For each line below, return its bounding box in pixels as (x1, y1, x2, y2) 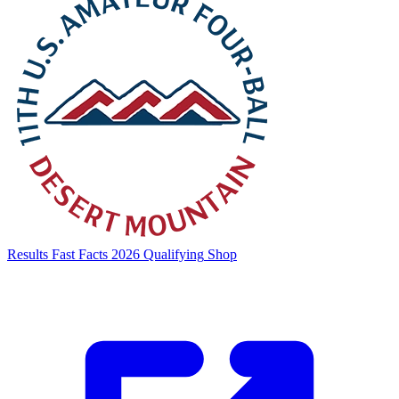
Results (7, 247, 48, 262)
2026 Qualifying (111, 247, 204, 262)
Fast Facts (52, 247, 108, 262)
